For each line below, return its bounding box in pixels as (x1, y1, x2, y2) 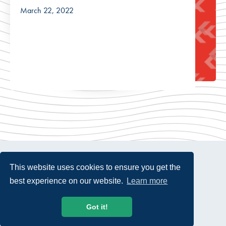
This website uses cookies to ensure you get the (10, 162, 181, 172)
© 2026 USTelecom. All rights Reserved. (10, 192, 151, 205)
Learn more (127, 177, 168, 186)
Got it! (86, 203, 108, 211)
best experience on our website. (10, 177, 126, 186)
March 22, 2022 (20, 5, 74, 16)
